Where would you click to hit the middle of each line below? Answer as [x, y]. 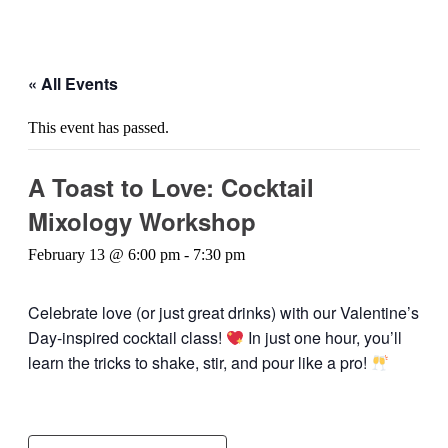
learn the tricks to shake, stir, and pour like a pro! [199, 362]
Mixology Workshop [142, 221]
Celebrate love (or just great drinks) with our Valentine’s [223, 312]
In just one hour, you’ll [323, 337]
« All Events [73, 83]
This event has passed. [98, 127]
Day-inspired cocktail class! [127, 337]
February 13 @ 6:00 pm [104, 254]
